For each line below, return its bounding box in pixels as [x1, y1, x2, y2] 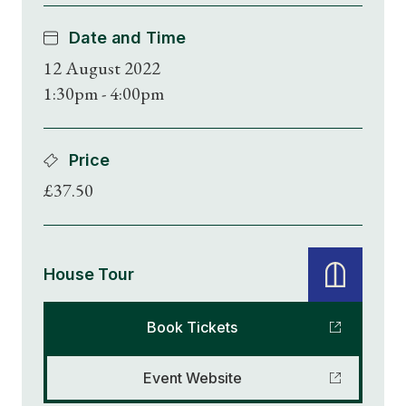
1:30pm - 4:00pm [43, 82, 164, 105]
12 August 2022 [43, 56, 160, 80]
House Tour [43, 265, 135, 284]
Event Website [142, 369, 242, 387]
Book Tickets [147, 318, 237, 336]
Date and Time [69, 28, 186, 47]
